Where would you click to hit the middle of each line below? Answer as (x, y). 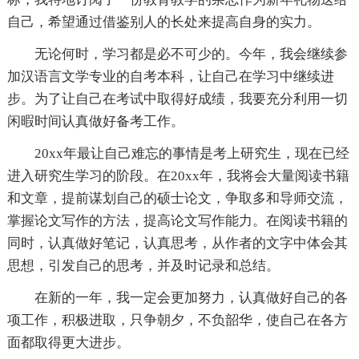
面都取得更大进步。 (68, 343)
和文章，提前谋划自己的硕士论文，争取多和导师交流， (177, 199)
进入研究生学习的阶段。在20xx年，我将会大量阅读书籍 (178, 176)
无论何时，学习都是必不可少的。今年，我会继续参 (191, 54)
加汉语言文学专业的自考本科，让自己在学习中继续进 (170, 77)
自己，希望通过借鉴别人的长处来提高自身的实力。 (163, 22)
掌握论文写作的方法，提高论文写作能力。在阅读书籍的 (177, 221)
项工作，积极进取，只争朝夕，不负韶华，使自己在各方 (177, 321)
